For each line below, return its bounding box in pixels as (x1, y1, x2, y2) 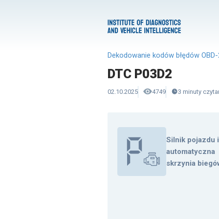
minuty (183, 88, 201, 96)
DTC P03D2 (108, 66, 172, 82)
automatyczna (166, 147, 215, 156)
